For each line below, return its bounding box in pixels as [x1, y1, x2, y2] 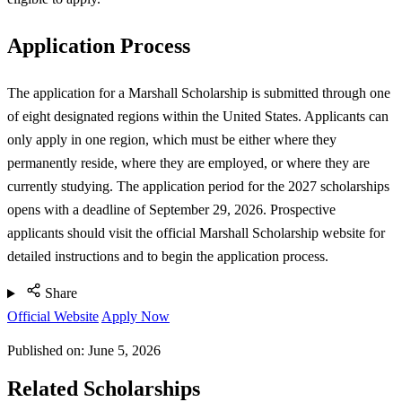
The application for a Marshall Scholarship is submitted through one [7, 84, 390, 100]
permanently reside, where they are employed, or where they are [7, 154, 370, 170]
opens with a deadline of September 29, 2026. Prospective [7, 201, 336, 217]
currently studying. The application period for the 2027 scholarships [7, 178, 389, 194]
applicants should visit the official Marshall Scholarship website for [7, 224, 385, 240]
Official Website [7, 309, 99, 325]
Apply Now [101, 309, 170, 325]
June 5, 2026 [88, 343, 161, 359]
